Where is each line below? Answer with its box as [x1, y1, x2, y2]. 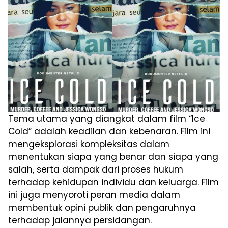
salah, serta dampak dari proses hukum [8, 163, 183, 176]
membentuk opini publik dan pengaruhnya [8, 201, 196, 214]
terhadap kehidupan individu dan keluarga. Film [8, 176, 219, 188]
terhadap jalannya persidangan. [8, 214, 152, 226]
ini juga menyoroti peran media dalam [8, 188, 180, 201]
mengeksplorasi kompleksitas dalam [8, 137, 169, 150]
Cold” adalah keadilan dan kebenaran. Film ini [8, 125, 210, 137]
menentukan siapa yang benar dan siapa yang [8, 150, 218, 163]
